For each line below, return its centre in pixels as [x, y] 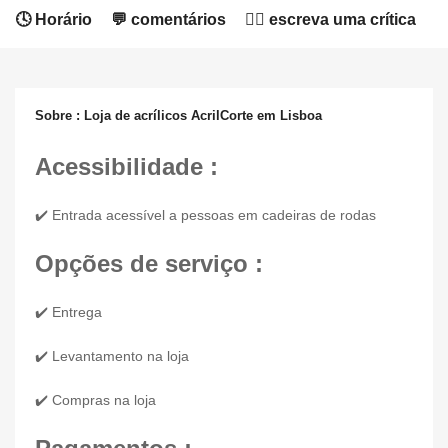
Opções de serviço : [149, 263]
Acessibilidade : [126, 166]
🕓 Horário [53, 19]
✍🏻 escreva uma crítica [330, 19]
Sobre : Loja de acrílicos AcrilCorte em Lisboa [178, 115]
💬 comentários [168, 19]
